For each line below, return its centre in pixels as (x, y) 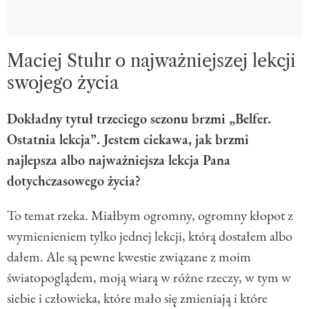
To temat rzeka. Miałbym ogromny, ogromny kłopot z (150, 215)
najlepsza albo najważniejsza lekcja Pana (119, 160)
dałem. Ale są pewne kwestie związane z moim (129, 256)
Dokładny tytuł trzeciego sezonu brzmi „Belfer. (139, 118)
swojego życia (63, 83)
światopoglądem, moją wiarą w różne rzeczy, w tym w (149, 277)
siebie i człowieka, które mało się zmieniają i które (137, 298)
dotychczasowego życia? (74, 180)
